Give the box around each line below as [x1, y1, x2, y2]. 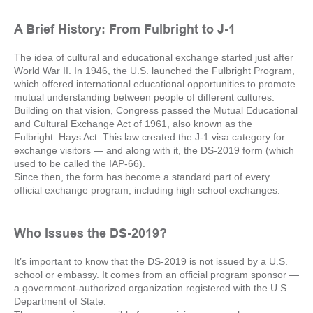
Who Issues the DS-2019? [14, 226, 167, 240]
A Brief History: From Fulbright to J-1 [14, 22, 235, 36]
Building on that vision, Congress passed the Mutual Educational [14, 105, 298, 116]
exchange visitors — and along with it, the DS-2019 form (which [14, 145, 294, 156]
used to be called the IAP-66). [14, 158, 145, 169]
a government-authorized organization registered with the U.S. [14, 282, 289, 293]
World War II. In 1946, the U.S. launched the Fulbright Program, [14, 65, 295, 76]
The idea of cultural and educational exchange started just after [14, 52, 293, 63]
